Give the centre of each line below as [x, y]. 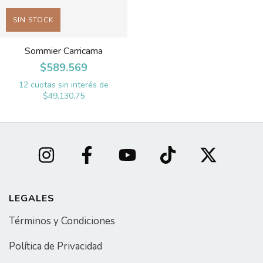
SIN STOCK [33, 20]
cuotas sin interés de [69, 85]
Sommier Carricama [63, 51]
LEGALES [32, 198]
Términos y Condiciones [62, 221]
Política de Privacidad [55, 246]
